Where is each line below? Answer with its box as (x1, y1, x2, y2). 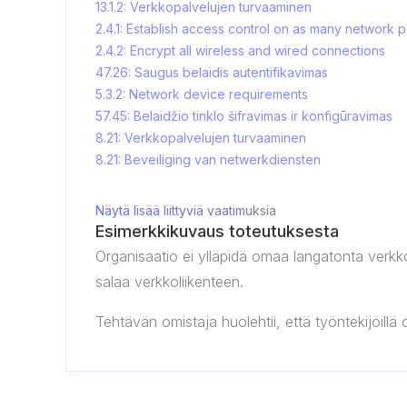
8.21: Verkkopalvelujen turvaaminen (95, 130, 306, 145)
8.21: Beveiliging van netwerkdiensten (95, 152, 321, 167)
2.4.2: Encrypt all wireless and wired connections (95, 43, 385, 58)
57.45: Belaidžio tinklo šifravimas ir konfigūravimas (95, 108, 392, 124)
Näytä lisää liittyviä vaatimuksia (95, 203, 276, 218)
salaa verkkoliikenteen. (95, 273, 243, 291)
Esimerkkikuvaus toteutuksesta (95, 222, 339, 241)
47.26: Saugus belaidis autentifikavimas (95, 65, 328, 80)
